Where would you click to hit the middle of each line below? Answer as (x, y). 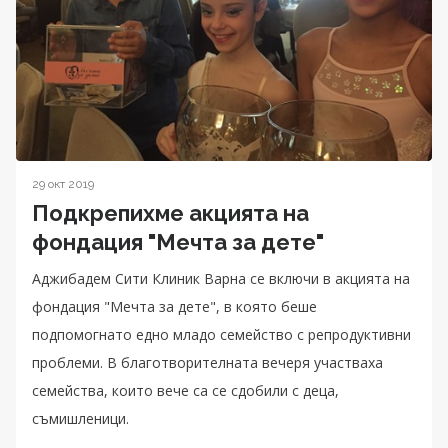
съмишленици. (80, 418)
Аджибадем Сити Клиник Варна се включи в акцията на (221, 278)
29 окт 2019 (63, 183)
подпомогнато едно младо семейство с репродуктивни (221, 334)
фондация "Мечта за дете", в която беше (174, 306)
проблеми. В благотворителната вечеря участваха (207, 362)
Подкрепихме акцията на (170, 212)
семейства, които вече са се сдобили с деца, (185, 390)
